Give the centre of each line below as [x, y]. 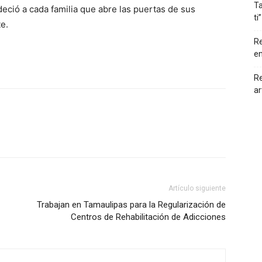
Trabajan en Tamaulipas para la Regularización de [131, 205]
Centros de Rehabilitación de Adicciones [148, 217]
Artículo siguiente [197, 188]
